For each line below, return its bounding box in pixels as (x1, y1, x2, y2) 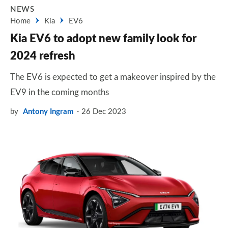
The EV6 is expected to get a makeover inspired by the (10, 73, 216, 81)
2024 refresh (10, 50, 75, 62)
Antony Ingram (23, 108, 74, 116)
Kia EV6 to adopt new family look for (10, 33, 196, 44)
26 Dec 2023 (81, 108, 126, 116)
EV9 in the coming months (10, 88, 109, 97)
